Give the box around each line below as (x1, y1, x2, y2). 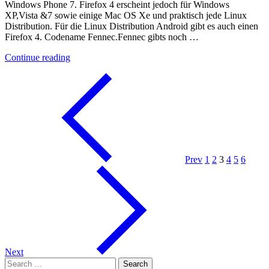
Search (4, 257, 30, 268)
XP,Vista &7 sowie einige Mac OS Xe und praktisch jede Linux (5, 10, 247, 21)
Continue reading (5, 52, 70, 63)
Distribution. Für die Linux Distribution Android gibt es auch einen (5, 21, 258, 32)
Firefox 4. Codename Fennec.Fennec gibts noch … (5, 32, 199, 43)
